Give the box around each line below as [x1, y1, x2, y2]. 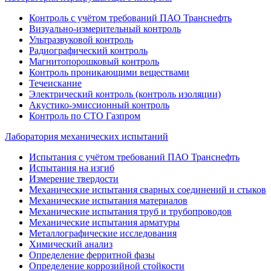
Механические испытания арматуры [29, 217, 180, 227]
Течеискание [29, 78, 82, 88]
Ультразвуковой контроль [29, 34, 133, 45]
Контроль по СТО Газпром [29, 111, 140, 121]
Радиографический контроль [29, 45, 148, 56]
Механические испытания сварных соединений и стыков [29, 184, 266, 195]
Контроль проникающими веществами [29, 67, 189, 77]
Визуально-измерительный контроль [29, 24, 181, 34]
